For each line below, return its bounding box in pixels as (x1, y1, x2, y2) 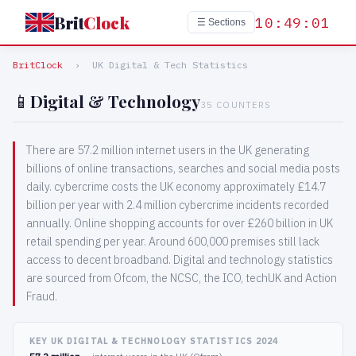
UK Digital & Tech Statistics (92, 59, 248, 71)
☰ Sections (196, 17, 246, 28)
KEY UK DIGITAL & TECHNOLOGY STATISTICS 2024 (29, 335, 279, 346)
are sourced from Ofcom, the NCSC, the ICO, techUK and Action (26, 271, 338, 285)
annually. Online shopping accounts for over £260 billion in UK (26, 216, 334, 230)
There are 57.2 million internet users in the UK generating (26, 143, 310, 157)
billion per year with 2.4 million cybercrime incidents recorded (26, 198, 330, 212)
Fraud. (26, 289, 58, 304)
